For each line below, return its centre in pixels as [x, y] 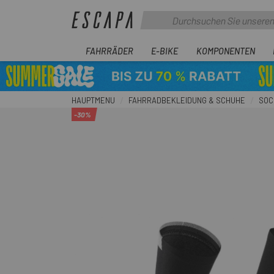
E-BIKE [165, 51]
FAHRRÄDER [109, 51]
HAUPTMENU [93, 100]
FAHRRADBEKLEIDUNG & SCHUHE [187, 100]
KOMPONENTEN [225, 51]
